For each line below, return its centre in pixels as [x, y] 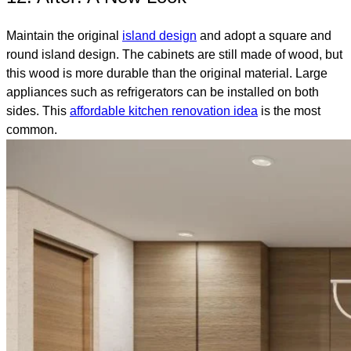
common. [32, 130]
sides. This [38, 111]
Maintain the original [64, 36]
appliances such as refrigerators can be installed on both [163, 92]
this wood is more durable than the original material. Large [167, 74]
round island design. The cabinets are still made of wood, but [174, 55]
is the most [289, 111]
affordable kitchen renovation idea [164, 111]
